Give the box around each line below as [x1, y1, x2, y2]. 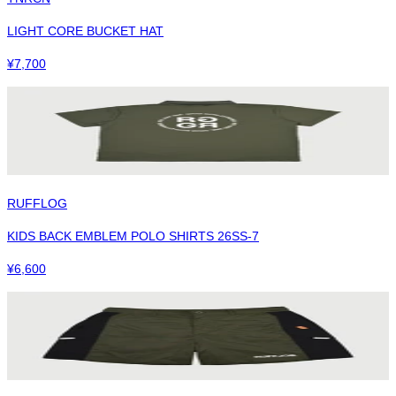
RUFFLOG [7, 195, 67, 210]
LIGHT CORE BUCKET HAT [7, 23, 164, 38]
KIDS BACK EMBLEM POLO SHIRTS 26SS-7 [7, 228, 259, 243]
